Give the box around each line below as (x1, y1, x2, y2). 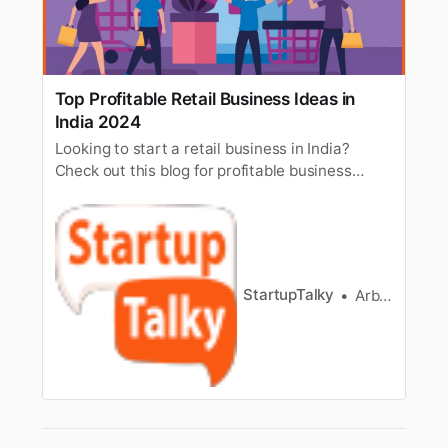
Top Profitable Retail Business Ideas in (54, 88, 356, 110)
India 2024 (54, 111, 141, 133)
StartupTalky (243, 285, 335, 305)
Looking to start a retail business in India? (54, 138, 350, 158)
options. (54, 204, 112, 224)
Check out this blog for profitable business (54, 160, 352, 180)
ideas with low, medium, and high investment (54, 182, 369, 202)
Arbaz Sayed (354, 285, 380, 305)
